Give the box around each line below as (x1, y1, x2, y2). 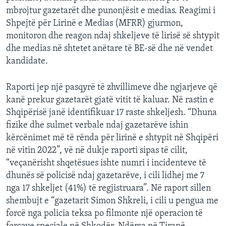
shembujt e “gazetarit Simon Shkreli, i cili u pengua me (6, 196, 218, 206)
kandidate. (6, 56, 48, 67)
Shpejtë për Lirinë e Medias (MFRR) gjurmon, (6, 19, 183, 29)
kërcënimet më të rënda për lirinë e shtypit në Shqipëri (6, 133, 218, 143)
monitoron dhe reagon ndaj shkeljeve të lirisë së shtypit (6, 31, 219, 41)
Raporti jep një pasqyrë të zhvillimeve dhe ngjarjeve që (6, 83, 217, 93)
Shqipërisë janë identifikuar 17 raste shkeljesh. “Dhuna (6, 108, 217, 118)
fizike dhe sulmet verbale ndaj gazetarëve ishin (6, 121, 188, 131)
